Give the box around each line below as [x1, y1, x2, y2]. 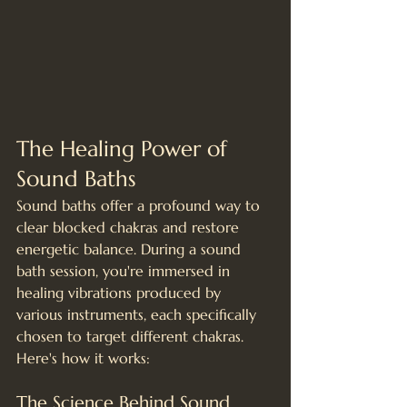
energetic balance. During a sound [16, 239, 245, 258]
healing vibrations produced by [16, 283, 225, 302]
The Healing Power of [16, 134, 233, 163]
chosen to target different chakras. [16, 326, 248, 345]
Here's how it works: [16, 348, 150, 367]
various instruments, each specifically [16, 304, 261, 323]
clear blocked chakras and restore [16, 217, 243, 236]
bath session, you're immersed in [16, 261, 234, 280]
